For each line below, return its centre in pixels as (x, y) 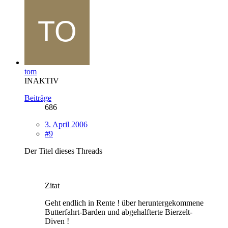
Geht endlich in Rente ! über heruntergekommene (124, 203)
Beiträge (38, 98)
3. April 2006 (66, 125)
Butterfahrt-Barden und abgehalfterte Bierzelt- (119, 212)
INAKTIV (42, 81)
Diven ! (57, 221)
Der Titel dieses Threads (63, 151)
